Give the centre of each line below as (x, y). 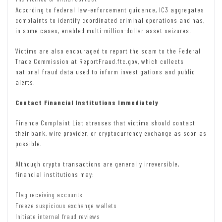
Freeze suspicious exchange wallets (66, 205)
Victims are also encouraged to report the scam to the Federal (108, 51)
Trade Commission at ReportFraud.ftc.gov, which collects (100, 61)
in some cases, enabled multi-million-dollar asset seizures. (103, 30)
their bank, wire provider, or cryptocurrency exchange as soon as (111, 133)
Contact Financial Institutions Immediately (87, 102)
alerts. (25, 82)
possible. (29, 143)
